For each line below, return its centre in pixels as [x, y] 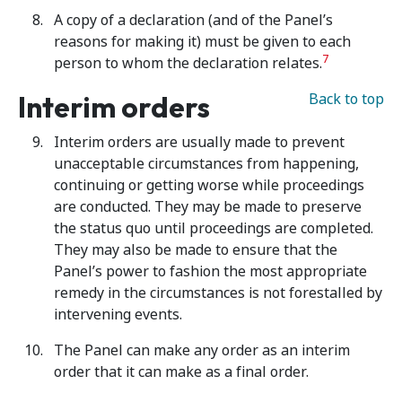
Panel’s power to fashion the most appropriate [210, 271]
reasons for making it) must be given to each [202, 42]
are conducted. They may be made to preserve [208, 207]
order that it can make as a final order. [181, 372]
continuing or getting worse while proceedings [209, 185]
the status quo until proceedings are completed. [214, 228]
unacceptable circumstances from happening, [206, 164]
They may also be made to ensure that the [196, 250]
